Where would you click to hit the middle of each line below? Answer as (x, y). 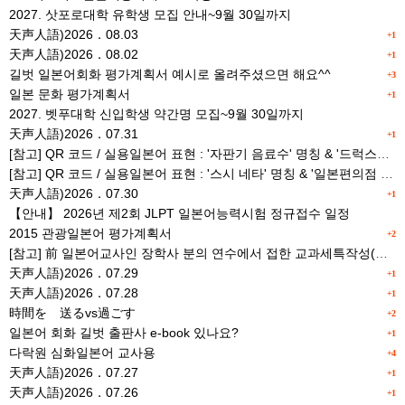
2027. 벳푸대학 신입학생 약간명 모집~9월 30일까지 (156, 114)
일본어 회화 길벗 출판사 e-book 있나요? (124, 333)
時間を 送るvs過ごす (72, 313)
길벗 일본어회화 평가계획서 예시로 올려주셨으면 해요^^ (170, 74)
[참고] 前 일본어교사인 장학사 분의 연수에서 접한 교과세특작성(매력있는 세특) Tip (381, 253)
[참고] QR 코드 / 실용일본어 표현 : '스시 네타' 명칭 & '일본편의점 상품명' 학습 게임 (387, 174)
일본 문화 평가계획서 (70, 94)
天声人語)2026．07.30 (74, 193)
